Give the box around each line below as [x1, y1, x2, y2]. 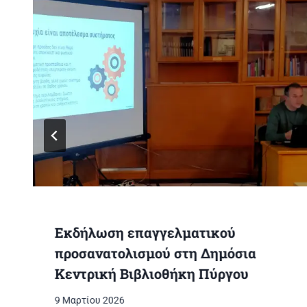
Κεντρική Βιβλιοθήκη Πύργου [55, 265, 249, 283]
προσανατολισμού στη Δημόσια [55, 244, 256, 262]
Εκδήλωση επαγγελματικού [55, 223, 236, 242]
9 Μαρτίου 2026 [55, 294, 125, 306]
